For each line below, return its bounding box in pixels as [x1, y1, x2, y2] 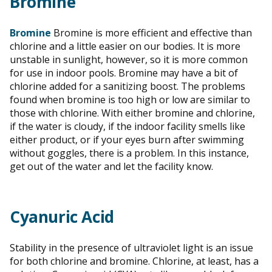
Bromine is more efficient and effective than [51, 25, 252, 39]
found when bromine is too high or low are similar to [10, 92, 250, 106]
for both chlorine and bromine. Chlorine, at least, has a [10, 254, 259, 268]
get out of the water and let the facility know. [10, 159, 213, 173]
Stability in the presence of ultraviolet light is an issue [10, 240, 253, 254]
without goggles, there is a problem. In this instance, [10, 146, 249, 160]
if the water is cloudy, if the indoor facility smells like [10, 119, 245, 133]
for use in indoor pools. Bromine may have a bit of [10, 66, 238, 80]
